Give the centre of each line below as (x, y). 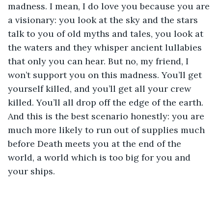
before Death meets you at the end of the (96, 143)
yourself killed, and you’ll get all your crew (101, 88)
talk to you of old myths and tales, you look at (107, 33)
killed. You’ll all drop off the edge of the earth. (107, 102)
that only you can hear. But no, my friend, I (99, 61)
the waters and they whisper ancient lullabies (106, 47)
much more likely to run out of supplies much (108, 130)
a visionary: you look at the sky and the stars (104, 20)
